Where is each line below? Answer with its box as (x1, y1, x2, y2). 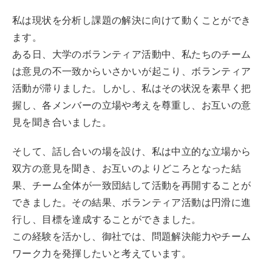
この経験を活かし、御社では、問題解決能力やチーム (12, 231, 251, 242)
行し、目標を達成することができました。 (12, 214, 202, 225)
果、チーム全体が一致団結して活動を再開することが (12, 180, 251, 191)
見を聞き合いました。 (12, 117, 112, 128)
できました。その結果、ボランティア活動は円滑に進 (12, 197, 251, 208)
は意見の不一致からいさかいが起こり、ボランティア (12, 66, 251, 77)
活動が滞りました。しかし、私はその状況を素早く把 (12, 83, 251, 94)
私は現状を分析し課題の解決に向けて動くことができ (12, 15, 251, 26)
